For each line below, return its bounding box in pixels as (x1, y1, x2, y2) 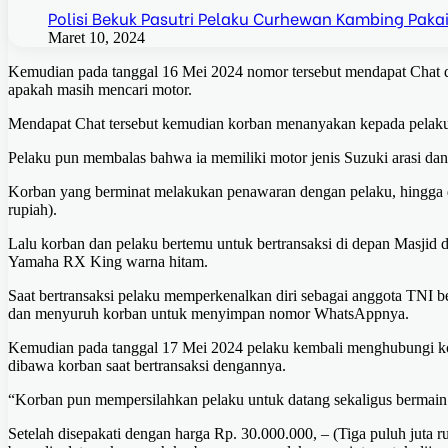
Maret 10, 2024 (48, 29, 145, 47)
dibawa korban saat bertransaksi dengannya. (8, 357, 286, 375)
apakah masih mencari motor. (8, 81, 192, 99)
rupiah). (8, 201, 57, 219)
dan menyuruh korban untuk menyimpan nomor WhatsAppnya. (8, 305, 409, 323)
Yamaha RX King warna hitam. (8, 253, 208, 271)
